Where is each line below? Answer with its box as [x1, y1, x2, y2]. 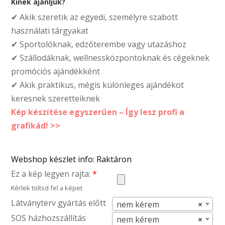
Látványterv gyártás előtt [11, 197, 106, 208]
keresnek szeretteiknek [11, 92, 100, 104]
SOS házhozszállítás [11, 212, 86, 223]
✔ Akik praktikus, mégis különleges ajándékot [11, 79, 184, 90]
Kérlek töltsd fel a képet [11, 183, 83, 192]
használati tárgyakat [11, 25, 89, 36]
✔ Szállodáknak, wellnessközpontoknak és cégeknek [11, 52, 210, 63]
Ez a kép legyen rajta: [11, 168, 93, 179]
